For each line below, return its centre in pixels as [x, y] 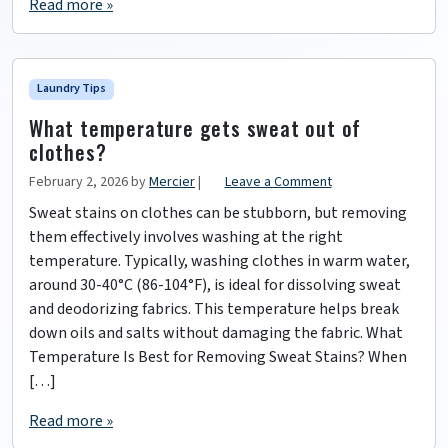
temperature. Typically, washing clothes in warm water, [219, 260]
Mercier [172, 181]
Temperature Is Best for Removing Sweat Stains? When [218, 356]
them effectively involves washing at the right [186, 236]
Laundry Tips [71, 89]
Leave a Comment [278, 181]
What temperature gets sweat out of [195, 127]
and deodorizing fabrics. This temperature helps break [214, 308]
